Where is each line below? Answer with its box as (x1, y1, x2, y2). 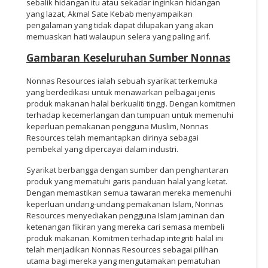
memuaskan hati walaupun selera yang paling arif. (26, 31, 211, 42)
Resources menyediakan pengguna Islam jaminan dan (26, 209, 224, 221)
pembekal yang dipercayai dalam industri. (26, 143, 178, 154)
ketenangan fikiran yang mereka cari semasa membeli (26, 221, 224, 232)
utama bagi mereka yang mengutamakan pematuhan (26, 255, 220, 266)
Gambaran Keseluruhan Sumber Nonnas (26, 50, 230, 65)
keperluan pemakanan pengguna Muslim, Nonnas (26, 120, 209, 132)
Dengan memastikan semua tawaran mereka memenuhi (26, 187, 232, 198)
